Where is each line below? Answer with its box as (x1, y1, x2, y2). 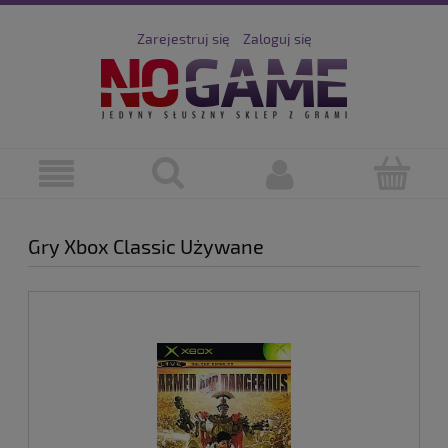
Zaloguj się (242, 29, 312, 47)
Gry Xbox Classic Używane (28, 233, 264, 258)
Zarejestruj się (136, 29, 230, 47)
